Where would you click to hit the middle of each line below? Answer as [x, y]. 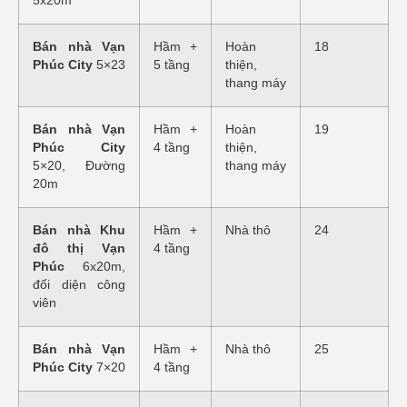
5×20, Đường [79, 166]
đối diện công [79, 285]
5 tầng [172, 65]
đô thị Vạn [79, 249]
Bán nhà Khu [79, 231]
